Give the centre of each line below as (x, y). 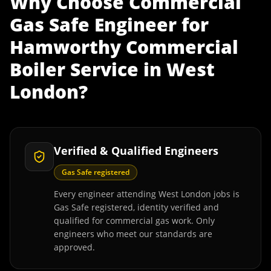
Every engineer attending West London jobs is (147, 194)
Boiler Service (74, 69)
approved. (74, 247)
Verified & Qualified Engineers (136, 151)
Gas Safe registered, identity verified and (136, 207)
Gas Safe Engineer (93, 24)
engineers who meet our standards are (133, 234)
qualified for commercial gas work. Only (134, 220)
